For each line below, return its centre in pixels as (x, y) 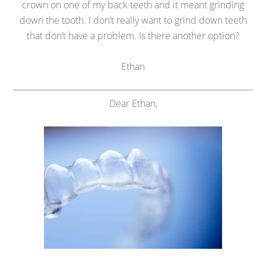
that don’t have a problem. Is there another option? (133, 36)
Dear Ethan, (133, 103)
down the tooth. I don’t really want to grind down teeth (133, 20)
